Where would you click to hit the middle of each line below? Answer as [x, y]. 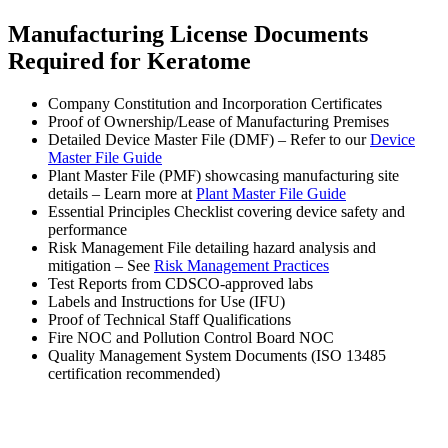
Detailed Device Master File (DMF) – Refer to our [209, 139]
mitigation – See [101, 265]
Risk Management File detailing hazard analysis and [212, 247]
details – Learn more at [122, 193]
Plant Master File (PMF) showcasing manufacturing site [223, 175]
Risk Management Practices [241, 265]
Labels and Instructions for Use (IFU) [166, 301]
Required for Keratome [129, 60]
